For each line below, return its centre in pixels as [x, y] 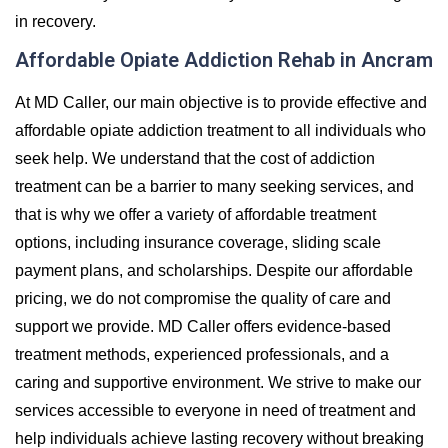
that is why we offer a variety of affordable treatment [195, 214]
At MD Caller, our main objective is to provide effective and [221, 102]
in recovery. [55, 21]
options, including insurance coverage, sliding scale [198, 242]
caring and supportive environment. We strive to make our [218, 382]
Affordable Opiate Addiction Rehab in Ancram [224, 59]
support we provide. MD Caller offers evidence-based [203, 326]
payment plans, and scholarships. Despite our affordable [214, 270]
